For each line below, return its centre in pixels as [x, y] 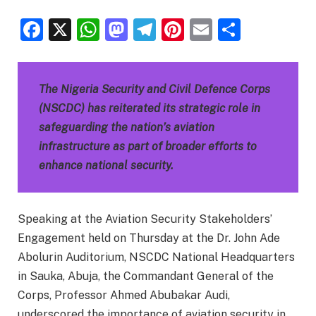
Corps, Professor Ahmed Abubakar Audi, [124, 296]
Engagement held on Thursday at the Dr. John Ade [149, 238]
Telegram [205, 29]
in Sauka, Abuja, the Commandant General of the [146, 276]
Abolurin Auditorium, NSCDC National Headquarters [156, 257]
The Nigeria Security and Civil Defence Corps [154, 89]
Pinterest [232, 29]
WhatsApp [154, 29]
